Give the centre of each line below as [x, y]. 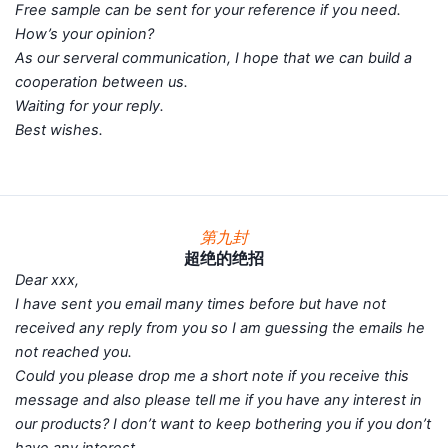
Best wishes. [59, 130]
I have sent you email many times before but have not [200, 303]
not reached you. [88, 351]
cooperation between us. [116, 82]
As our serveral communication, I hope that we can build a [213, 58]
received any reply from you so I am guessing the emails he [220, 327]
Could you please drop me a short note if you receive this [212, 375]
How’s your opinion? [99, 34]
